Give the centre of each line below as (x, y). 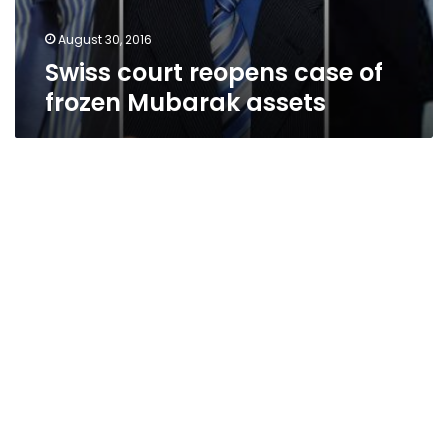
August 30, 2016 (105, 39)
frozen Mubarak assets (185, 102)
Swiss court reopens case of (214, 72)
